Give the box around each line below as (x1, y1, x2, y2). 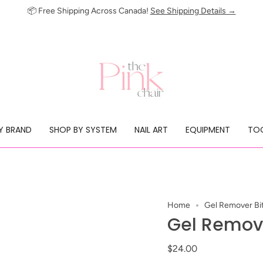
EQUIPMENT (186, 124, 230, 136)
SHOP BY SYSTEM (49, 124, 117, 136)
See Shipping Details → (150, 5, 236, 16)
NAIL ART (134, 124, 168, 136)
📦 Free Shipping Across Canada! (27, 5, 150, 16)
